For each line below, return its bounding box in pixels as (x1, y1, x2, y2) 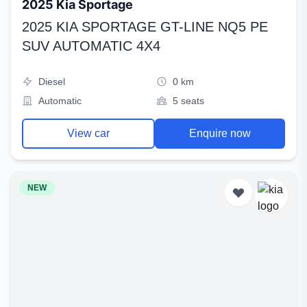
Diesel (38, 76, 65, 87)
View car (67, 127, 110, 139)
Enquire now (189, 127, 251, 139)
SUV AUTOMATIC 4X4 (22, 38, 160, 53)
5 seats (173, 95, 204, 106)
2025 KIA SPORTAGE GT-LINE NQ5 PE (22, 19, 268, 34)
